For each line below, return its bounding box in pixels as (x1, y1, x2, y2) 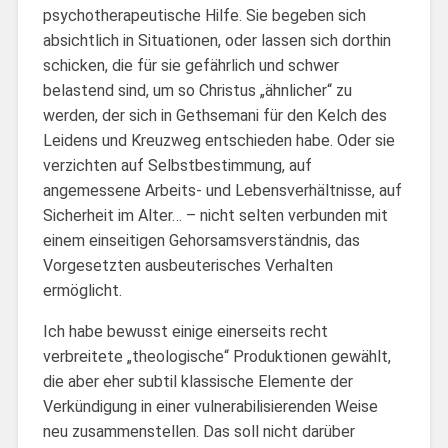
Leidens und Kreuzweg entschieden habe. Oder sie (42, 130, 395, 150)
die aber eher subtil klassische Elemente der (42, 371, 353, 391)
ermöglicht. (42, 280, 122, 300)
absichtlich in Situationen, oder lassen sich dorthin (42, 30, 391, 50)
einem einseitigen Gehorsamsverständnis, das (42, 230, 360, 250)
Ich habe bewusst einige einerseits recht (42, 321, 328, 341)
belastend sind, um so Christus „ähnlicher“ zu (42, 80, 352, 100)
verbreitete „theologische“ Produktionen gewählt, (42, 346, 391, 366)
